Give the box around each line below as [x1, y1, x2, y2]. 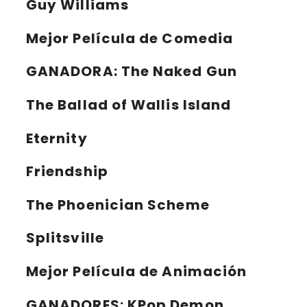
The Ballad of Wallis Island [26, 95, 232, 115]
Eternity [26, 128, 88, 148]
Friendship [26, 162, 108, 182]
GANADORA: [26, 62, 118, 82]
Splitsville [26, 228, 104, 248]
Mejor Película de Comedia [26, 28, 233, 48]
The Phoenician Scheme [26, 195, 210, 214]
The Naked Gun [117, 62, 237, 82]
